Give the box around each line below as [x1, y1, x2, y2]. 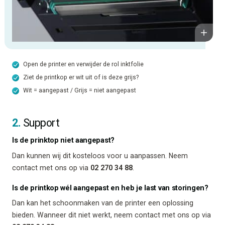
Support [21, 116, 59, 129]
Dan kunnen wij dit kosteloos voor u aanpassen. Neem [12, 151, 188, 160]
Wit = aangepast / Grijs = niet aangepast [23, 86, 136, 94]
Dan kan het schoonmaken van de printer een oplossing [12, 199, 193, 207]
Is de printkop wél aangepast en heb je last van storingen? [12, 183, 208, 192]
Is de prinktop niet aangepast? [12, 136, 115, 145]
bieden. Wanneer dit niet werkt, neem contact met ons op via [12, 211, 211, 219]
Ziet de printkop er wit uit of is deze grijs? [23, 73, 139, 81]
